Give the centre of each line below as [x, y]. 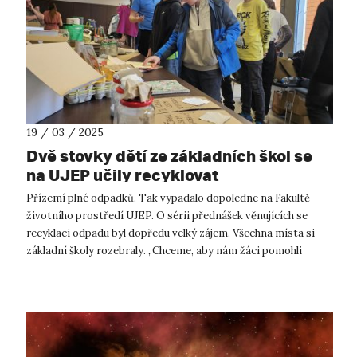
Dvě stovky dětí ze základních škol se [169, 155]
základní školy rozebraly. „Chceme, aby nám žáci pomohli [164, 250]
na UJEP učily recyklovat [122, 175]
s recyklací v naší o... [75, 268]
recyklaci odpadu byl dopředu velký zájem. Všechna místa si [171, 233]
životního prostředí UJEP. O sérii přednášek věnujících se [167, 215]
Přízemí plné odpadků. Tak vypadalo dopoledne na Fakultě [168, 198]
